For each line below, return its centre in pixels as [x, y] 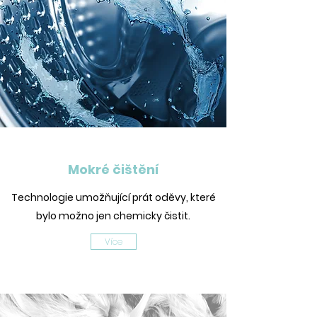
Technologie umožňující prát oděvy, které [113, 197]
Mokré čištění [113, 169]
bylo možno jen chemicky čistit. [113, 216]
